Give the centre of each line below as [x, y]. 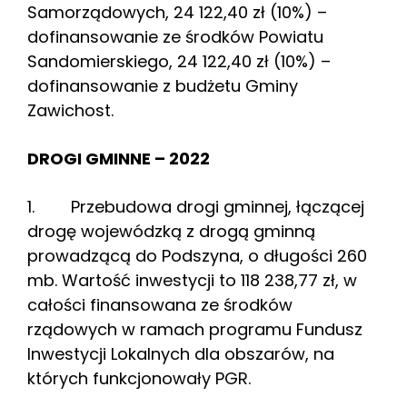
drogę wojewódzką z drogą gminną [171, 232]
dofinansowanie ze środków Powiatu [175, 37]
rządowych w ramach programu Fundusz [195, 330]
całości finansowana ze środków [160, 305]
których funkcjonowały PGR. [139, 379]
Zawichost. [70, 111]
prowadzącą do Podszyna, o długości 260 [197, 256]
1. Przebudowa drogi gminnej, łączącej [196, 207]
